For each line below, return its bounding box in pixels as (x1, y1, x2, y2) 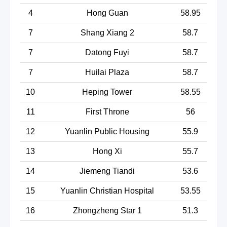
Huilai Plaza (85, 67, 129, 77)
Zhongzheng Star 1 (72, 206, 142, 215)
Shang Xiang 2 (80, 28, 134, 37)
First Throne (85, 107, 129, 116)
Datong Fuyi (85, 48, 129, 57)
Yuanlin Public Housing (65, 127, 149, 136)
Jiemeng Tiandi (80, 166, 135, 175)
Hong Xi (92, 146, 122, 156)
